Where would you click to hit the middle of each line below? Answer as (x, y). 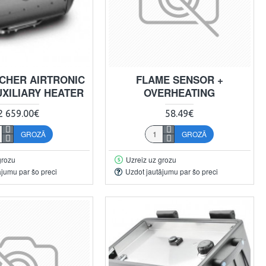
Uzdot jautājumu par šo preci (171, 172)
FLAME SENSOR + (179, 79)
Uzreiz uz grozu (151, 159)
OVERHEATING (180, 92)
